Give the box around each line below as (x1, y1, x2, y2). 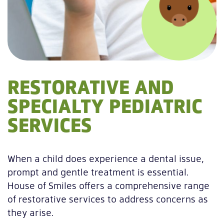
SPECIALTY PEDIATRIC (7, 92, 202, 119)
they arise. (7, 206, 53, 219)
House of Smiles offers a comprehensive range (7, 179, 209, 192)
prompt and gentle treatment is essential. (7, 165, 188, 178)
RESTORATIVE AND (7, 73, 174, 100)
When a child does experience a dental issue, (7, 152, 204, 165)
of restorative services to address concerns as (7, 192, 208, 205)
